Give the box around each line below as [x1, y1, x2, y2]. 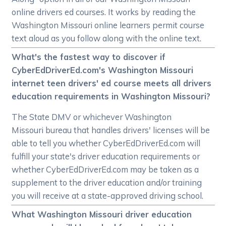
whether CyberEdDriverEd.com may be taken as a [12, 164, 199, 175]
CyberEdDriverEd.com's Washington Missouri [12, 65, 194, 76]
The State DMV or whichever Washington [12, 111, 172, 123]
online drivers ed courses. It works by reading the [12, 7, 196, 18]
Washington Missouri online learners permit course [12, 20, 205, 31]
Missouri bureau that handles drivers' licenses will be [12, 125, 210, 136]
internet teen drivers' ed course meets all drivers [12, 78, 212, 89]
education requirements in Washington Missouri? [12, 91, 211, 102]
